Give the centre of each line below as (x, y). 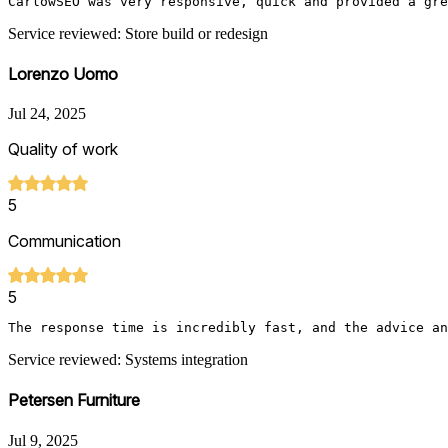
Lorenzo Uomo (63, 73)
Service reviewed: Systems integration (128, 360)
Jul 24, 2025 (47, 114)
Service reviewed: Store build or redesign (138, 33)
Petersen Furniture (74, 400)
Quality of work (63, 149)
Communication (64, 241)
